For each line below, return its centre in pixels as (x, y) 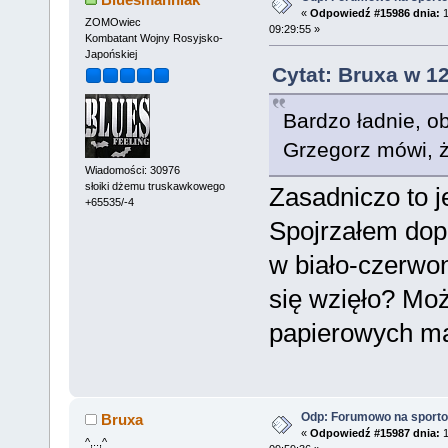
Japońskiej (110, 54)
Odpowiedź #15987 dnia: (374, 433)
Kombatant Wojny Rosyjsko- (153, 38)
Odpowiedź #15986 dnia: (374, 13)
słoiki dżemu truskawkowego (154, 185)
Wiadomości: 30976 (132, 169)
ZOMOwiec (112, 22)
